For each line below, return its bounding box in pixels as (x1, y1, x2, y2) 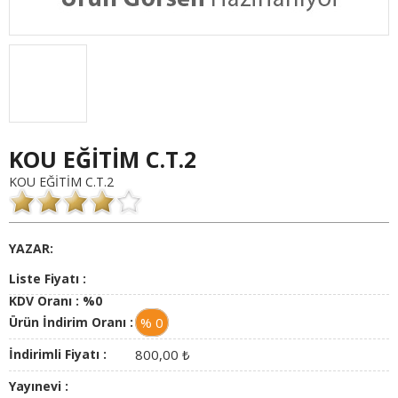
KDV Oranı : (9, 292, 83, 309)
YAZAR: (9, 240, 53, 257)
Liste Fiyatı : (9, 270, 86, 287)
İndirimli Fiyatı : (9, 346, 107, 362)
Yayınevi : (9, 378, 68, 394)
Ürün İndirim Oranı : (9, 314, 133, 330)
